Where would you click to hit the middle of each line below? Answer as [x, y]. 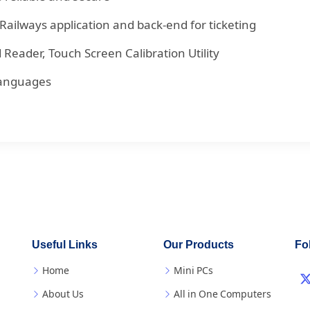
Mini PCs [193, 271]
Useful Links [65, 245]
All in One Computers [222, 294]
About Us [63, 294]
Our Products [199, 245]
